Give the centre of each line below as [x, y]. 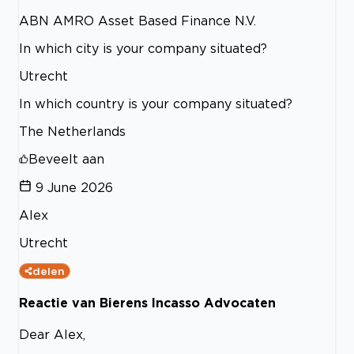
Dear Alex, [52, 335]
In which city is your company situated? [143, 48]
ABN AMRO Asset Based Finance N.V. [137, 20]
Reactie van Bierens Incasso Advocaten [147, 302]
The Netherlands [72, 131]
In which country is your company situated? [156, 103]
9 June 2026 [74, 187]
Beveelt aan [66, 158]
